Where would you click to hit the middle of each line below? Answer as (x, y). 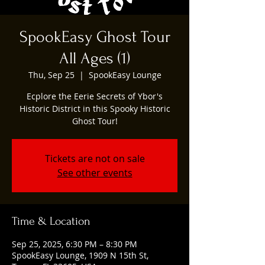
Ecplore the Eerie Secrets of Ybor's (95, 96)
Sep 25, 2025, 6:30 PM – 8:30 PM (75, 244)
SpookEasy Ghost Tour (95, 37)
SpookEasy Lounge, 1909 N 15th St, (80, 255)
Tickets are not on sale (95, 158)
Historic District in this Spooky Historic (95, 108)
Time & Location (51, 221)
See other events (95, 172)
